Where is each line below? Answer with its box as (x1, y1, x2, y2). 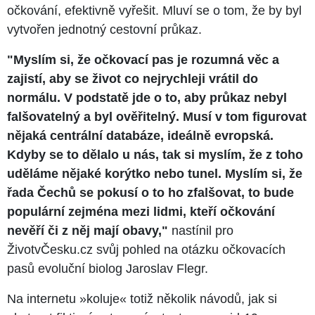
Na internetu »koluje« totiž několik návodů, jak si (7, 291, 277, 306)
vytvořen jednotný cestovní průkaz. (7, 22, 202, 37)
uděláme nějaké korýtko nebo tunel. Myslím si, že (7, 166, 302, 181)
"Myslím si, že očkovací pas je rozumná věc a (7, 52, 279, 67)
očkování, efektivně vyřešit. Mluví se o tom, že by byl (7, 3, 302, 18)
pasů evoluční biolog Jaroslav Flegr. (7, 261, 208, 276)
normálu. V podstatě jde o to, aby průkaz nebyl (7, 90, 287, 105)
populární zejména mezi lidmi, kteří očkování (7, 204, 275, 219)
